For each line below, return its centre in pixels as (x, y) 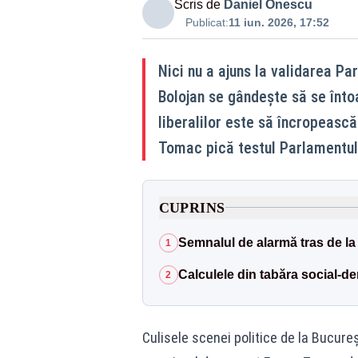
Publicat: (207, 22)
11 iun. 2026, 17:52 (278, 22)
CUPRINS (192, 207)
